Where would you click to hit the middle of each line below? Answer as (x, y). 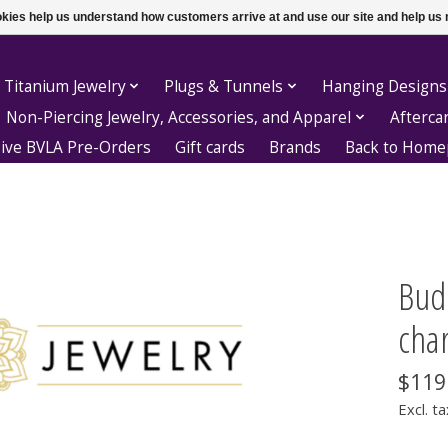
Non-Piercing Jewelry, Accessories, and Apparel (179, 117)
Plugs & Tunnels (224, 86)
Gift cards (210, 148)
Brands (295, 148)
